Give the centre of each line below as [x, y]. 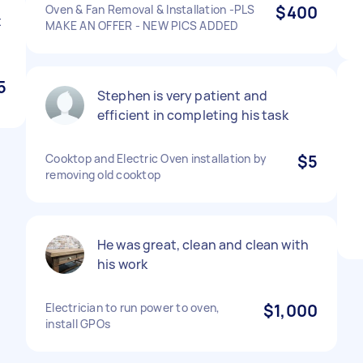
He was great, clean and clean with [203, 245]
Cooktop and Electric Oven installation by [156, 158]
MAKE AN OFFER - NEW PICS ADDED [142, 26]
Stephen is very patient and [183, 96]
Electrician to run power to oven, [133, 307]
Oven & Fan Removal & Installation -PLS [150, 9]
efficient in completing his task [193, 115]
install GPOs [78, 324]
